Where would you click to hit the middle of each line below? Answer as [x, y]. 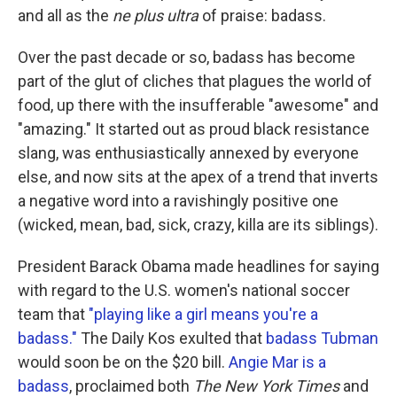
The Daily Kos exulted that [171, 338]
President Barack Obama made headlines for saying [198, 266]
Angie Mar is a [277, 362]
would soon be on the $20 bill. [123, 362]
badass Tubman [322, 338]
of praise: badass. [264, 16]
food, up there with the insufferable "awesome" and [198, 105]
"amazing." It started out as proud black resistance [194, 129]
